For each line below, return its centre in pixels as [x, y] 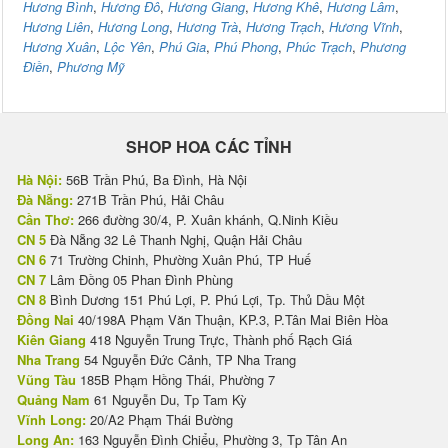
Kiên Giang [51, 340]
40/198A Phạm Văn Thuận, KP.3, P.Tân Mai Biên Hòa [231, 320]
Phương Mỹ [91, 67]
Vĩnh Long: [51, 420]
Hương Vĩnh [364, 27]
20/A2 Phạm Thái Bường [159, 420]
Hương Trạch [283, 27]
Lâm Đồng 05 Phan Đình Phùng [139, 280]
